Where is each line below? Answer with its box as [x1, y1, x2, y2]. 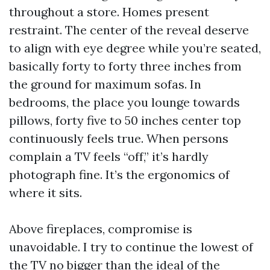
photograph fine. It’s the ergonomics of [9, 167, 230, 182]
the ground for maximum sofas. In [9, 77, 201, 92]
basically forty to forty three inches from [9, 58, 242, 74]
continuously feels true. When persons [9, 131, 228, 146]
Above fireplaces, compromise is [9, 221, 192, 236]
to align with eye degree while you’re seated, [9, 40, 261, 55]
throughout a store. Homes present [9, 4, 209, 19]
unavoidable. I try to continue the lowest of [9, 239, 253, 254]
